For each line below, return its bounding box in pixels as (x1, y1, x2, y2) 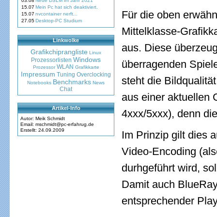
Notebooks (27, 80, 51, 85)
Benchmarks (53, 78, 91, 86)
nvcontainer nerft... (35, 11, 77, 16)
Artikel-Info (51, 105, 80, 111)
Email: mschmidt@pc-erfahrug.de (20, 122, 94, 127)
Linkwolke (53, 37, 79, 43)
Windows (73, 56, 101, 63)
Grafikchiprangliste (31, 48, 88, 56)
